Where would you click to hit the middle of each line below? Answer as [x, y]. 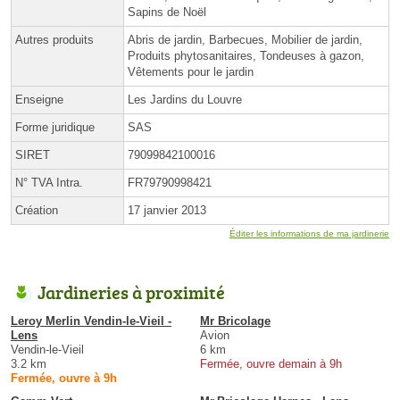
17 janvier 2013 [167, 210]
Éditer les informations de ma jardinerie [309, 233]
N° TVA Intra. [49, 182]
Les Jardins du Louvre [185, 99]
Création [37, 210]
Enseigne [39, 99]
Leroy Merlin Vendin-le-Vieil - [91, 321]
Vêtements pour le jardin [191, 71]
